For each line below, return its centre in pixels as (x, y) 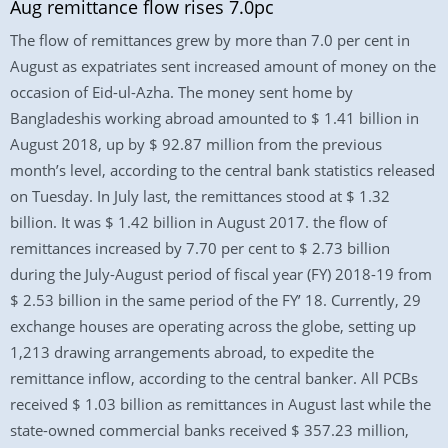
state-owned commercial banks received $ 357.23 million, (209, 430)
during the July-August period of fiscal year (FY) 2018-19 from (221, 274)
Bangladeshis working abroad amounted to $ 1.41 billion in (214, 118)
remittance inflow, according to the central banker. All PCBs (214, 378)
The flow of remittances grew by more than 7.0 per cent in (210, 40)
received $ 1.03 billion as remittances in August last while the (220, 404)
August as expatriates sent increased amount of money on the (223, 66)
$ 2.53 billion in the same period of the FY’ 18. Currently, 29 (215, 300)
